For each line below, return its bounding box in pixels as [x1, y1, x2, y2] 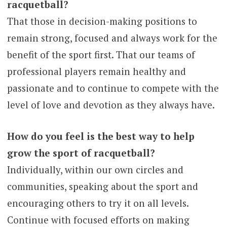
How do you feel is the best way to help [7, 129, 195, 142]
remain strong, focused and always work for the [7, 31, 217, 45]
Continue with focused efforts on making [7, 213, 190, 226]
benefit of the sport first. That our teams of [7, 48, 195, 61]
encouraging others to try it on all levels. [7, 196, 188, 209]
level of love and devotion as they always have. [7, 98, 215, 111]
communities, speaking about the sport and [7, 179, 198, 193]
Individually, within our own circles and [7, 163, 183, 176]
